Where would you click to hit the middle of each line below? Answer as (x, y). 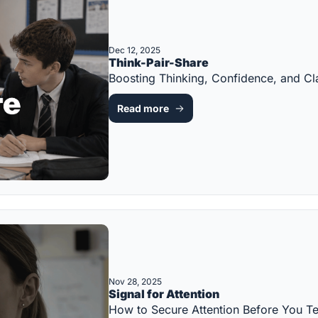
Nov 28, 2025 (135, 282)
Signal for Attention (164, 294)
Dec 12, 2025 (135, 50)
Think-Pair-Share (159, 63)
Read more (143, 109)
